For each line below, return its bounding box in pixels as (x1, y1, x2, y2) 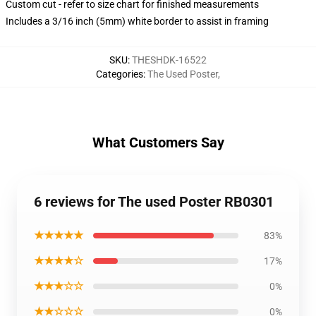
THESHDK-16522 (132, 54, 207, 66)
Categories (96, 68, 143, 80)
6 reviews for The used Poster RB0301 (34, 193, 274, 210)
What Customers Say (92, 134, 224, 151)
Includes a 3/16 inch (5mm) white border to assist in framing (6, 16, 269, 27)
